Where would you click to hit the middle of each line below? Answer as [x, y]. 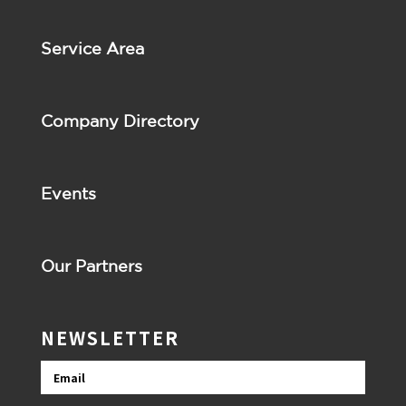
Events [68, 193]
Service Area [92, 48]
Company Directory [120, 121]
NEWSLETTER [110, 338]
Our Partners [91, 266]
